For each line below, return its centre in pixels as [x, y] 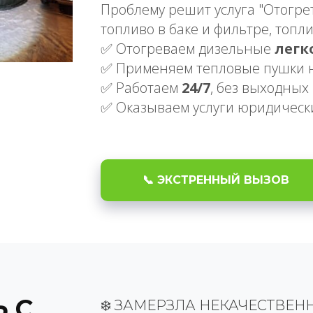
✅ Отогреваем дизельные [188, 49]
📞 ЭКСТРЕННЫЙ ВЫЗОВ [216, 180]
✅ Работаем [141, 88]
